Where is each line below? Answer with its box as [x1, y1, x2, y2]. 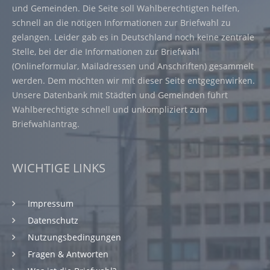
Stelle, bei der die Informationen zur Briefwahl [12, 46, 199, 58]
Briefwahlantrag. [12, 118, 80, 130]
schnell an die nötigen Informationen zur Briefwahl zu [12, 17, 231, 29]
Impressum [28, 198, 74, 210]
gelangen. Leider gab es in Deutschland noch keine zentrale [12, 31, 254, 43]
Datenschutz [28, 215, 78, 227]
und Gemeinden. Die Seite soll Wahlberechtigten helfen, [12, 2, 239, 14]
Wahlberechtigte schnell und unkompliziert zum [12, 104, 207, 116]
